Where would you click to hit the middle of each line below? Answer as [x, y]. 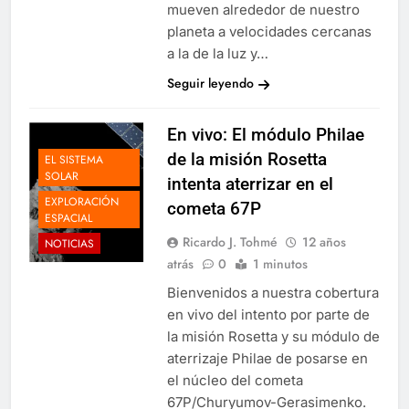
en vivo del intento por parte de [268, 315]
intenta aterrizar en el [250, 184]
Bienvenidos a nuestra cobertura [273, 293]
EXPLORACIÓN [82, 201]
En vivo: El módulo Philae [265, 135]
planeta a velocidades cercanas [269, 32]
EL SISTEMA [74, 159]
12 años [324, 242]
